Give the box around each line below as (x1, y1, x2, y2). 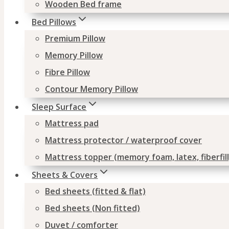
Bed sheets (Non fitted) (45, 202, 140, 214)
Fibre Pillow (45, 66, 90, 78)
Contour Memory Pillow (45, 83, 138, 95)
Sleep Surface (32, 101, 87, 112)
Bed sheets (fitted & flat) (45, 186, 146, 197)
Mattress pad (45, 118, 99, 129)
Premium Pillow (45, 33, 105, 44)
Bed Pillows (32, 16, 77, 28)
